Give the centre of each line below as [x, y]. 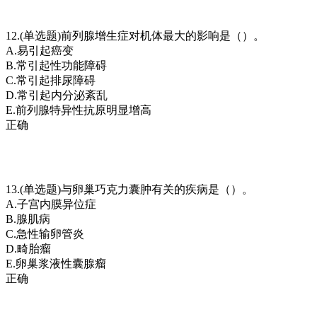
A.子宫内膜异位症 [51, 204]
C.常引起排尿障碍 [51, 80]
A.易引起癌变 [40, 50]
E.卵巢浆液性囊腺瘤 [56, 263]
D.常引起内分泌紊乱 [57, 95]
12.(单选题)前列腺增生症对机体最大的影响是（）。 [135, 35]
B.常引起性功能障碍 [56, 65]
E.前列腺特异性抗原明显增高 [79, 110]
